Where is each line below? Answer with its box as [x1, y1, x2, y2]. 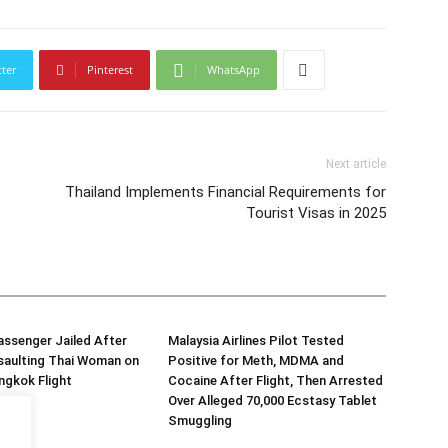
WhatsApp [207, 62, 260, 77]
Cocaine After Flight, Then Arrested [168, 373, 383, 388]
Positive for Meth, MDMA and [168, 353, 344, 368]
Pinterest [87, 62, 133, 77]
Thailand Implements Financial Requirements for [65, 183, 386, 201]
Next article [326, 157, 386, 171]
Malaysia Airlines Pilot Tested [168, 333, 344, 348]
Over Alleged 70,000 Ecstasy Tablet [168, 393, 377, 408]
